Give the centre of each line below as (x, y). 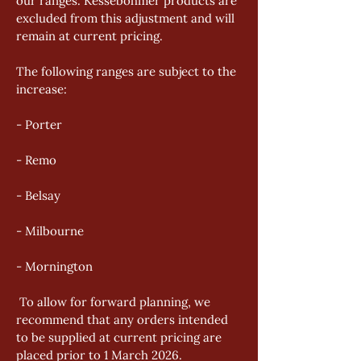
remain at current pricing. (91, 36)
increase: (43, 89)
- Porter (41, 124)
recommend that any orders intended (124, 320)
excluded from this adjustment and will (127, 18)
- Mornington (54, 266)
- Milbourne (52, 231)
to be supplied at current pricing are (120, 337)
